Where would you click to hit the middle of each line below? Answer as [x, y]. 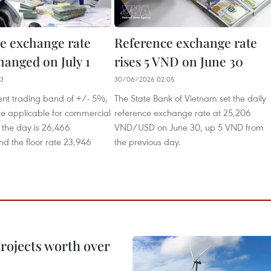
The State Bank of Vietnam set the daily [190, 98]
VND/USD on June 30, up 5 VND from [189, 127]
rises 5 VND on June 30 [179, 61]
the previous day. [148, 142]
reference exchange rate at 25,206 [183, 113]
